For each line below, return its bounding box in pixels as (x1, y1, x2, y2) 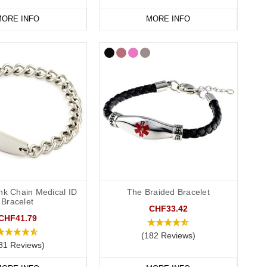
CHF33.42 (148, 204, 188, 214)
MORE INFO (145, 14, 190, 23)
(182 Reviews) (141, 231, 195, 241)
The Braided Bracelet (126, 187, 210, 197)
